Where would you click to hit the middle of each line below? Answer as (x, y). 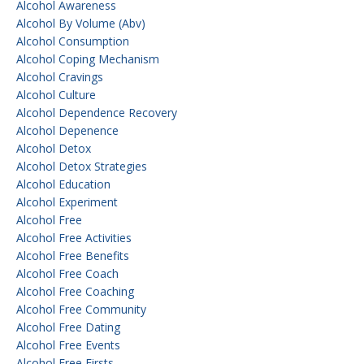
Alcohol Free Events (68, 344)
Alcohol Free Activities (74, 237)
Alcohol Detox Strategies (82, 166)
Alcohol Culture (56, 94)
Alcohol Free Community (81, 309)
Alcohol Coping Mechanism (88, 58)
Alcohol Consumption (73, 41)
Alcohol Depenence (67, 130)
